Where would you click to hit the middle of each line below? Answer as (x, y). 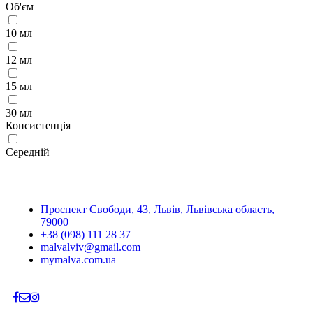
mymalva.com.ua (78, 260)
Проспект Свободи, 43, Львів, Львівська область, (158, 209)
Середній (28, 152)
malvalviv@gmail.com (90, 247)
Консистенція (38, 125)
